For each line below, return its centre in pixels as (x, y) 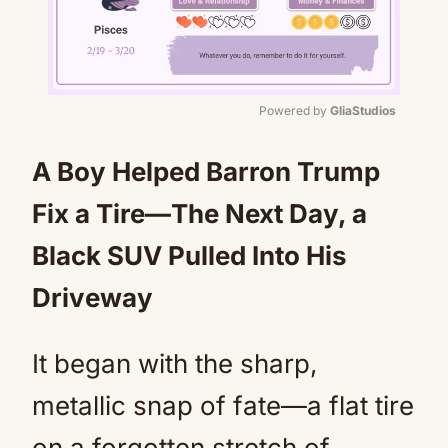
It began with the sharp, (174, 363)
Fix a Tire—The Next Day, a (199, 213)
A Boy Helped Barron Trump (206, 171)
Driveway (92, 297)
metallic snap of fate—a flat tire (223, 405)
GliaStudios (363, 110)
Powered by (294, 110)
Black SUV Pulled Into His (189, 255)
